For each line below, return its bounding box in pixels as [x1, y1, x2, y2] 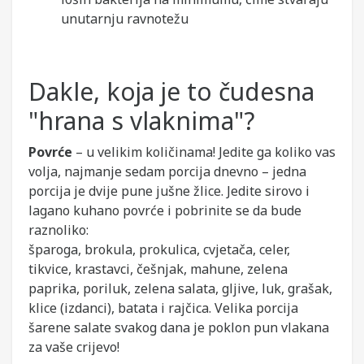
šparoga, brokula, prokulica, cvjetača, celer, [28, 240, 290, 258]
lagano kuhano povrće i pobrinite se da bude [28, 201, 301, 219]
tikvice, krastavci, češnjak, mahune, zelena [28, 260, 288, 278]
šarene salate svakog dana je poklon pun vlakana [28, 318, 329, 336]
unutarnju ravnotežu [61, 10, 188, 28]
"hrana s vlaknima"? [28, 104, 255, 137]
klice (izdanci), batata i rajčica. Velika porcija [28, 299, 298, 317]
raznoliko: [28, 221, 92, 239]
